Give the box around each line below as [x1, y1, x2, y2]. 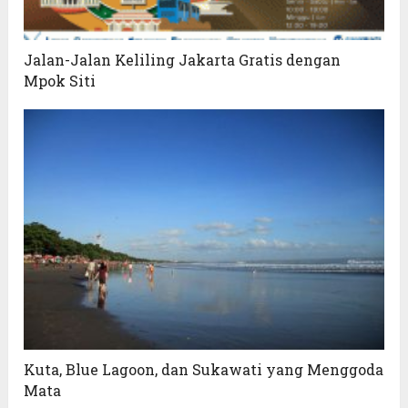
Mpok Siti [24, 71, 97, 91]
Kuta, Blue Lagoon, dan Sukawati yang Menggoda [24, 360, 384, 380]
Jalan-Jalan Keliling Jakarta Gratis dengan [24, 50, 342, 70]
